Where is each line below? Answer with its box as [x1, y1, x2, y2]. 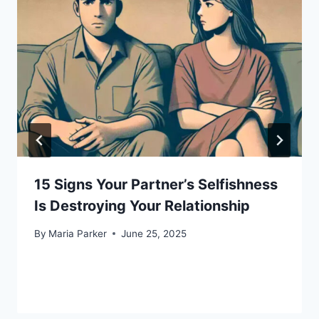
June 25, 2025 [121, 227, 187, 239]
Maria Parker [48, 227, 108, 239]
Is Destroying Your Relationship [34, 197, 250, 215]
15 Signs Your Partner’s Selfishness [34, 176, 278, 194]
